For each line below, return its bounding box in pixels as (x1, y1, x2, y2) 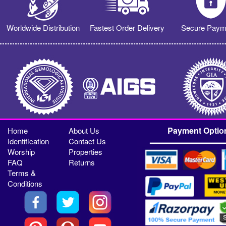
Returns (69, 157, 95, 168)
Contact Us (69, 136, 106, 147)
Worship (8, 146, 35, 157)
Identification (8, 136, 49, 147)
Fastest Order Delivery (89, 22, 164, 33)
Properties (69, 146, 103, 157)
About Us (69, 125, 100, 136)
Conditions (8, 178, 43, 189)
